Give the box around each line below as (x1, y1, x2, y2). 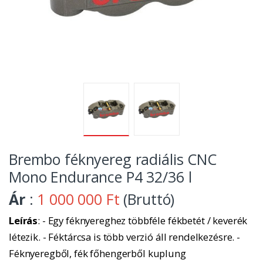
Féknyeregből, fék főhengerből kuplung (9, 247, 186, 261)
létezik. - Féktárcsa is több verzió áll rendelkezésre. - (9, 230, 240, 244)
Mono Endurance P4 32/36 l (9, 167, 192, 187)
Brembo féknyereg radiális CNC (9, 149, 217, 170)
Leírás (9, 214, 38, 228)
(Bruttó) (119, 189, 175, 210)
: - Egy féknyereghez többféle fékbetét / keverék (38, 214, 248, 228)
